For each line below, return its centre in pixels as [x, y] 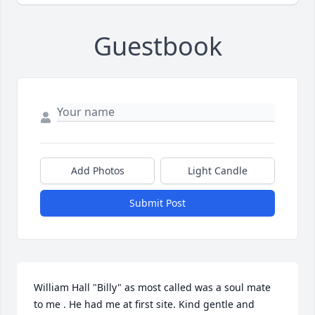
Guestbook [157, 46]
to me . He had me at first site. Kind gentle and [144, 304]
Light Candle [218, 171]
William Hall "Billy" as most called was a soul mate [152, 288]
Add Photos [97, 171]
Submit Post [157, 203]
